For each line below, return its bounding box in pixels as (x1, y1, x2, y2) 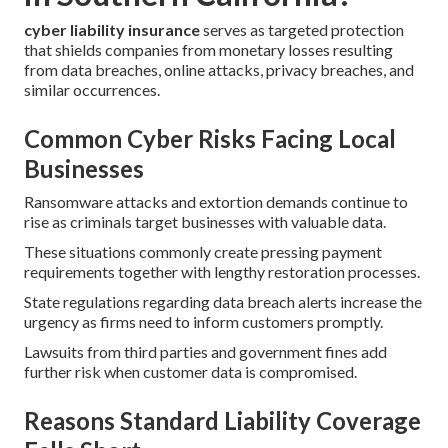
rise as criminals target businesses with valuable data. (24, 212, 386, 232)
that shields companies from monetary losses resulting (24, 40, 393, 60)
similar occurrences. (24, 80, 160, 100)
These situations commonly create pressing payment (24, 242, 382, 262)
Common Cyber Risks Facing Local (24, 124, 396, 154)
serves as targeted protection (200, 20, 404, 40)
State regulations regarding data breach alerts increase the (24, 292, 422, 312)
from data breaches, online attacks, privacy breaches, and (24, 60, 414, 80)
